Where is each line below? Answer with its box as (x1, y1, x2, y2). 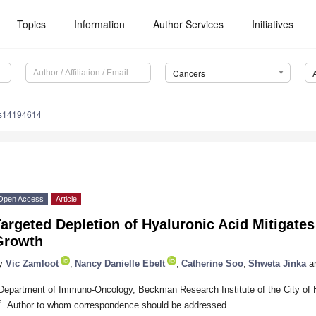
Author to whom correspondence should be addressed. (6, 299, 229, 310)
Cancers (172, 67, 205, 80)
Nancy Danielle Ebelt (75, 257, 165, 269)
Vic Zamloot (6, 257, 59, 269)
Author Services (153, 17, 224, 31)
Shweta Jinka (248, 257, 306, 269)
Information (74, 17, 126, 31)
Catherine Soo (181, 257, 243, 269)
